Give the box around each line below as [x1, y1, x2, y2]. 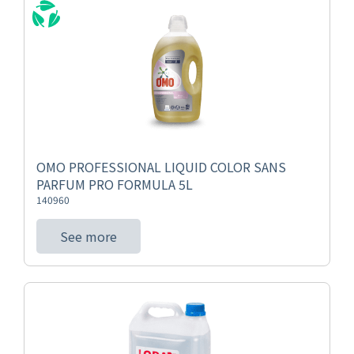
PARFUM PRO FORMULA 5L [36, 175, 193, 194]
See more [60, 227, 117, 246]
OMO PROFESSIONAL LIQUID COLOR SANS [36, 157, 286, 176]
